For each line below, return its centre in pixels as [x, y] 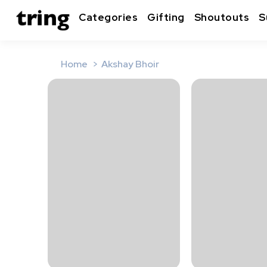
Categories [108, 18]
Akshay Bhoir [130, 64]
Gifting [166, 18]
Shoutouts [221, 18]
